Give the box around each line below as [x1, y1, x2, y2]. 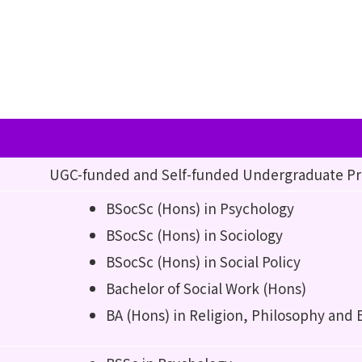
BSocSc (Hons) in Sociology [106, 225, 283, 245]
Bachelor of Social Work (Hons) [106, 278, 306, 298]
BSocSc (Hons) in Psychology [106, 198, 294, 218]
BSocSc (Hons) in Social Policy [106, 251, 301, 271]
